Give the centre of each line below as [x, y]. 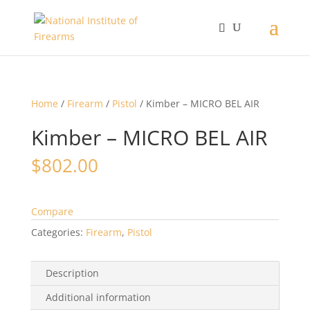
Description [72, 273]
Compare [52, 211]
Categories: [58, 232]
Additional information [98, 297]
